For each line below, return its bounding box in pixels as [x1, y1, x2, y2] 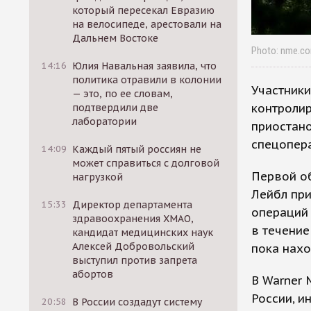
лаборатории [72, 115, 137, 128]
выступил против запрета [72, 254, 198, 267]
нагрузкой [72, 171, 124, 183]
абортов [72, 268, 114, 280]
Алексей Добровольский [72, 240, 195, 253]
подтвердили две [72, 101, 159, 114]
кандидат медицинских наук [72, 226, 214, 239]
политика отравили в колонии [72, 74, 222, 86]
